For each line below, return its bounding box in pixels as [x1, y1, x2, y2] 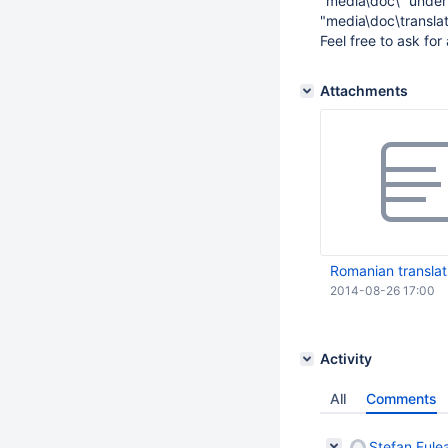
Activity [320, 350, 372, 367]
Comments [366, 390, 437, 407]
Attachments [320, 82, 408, 99]
